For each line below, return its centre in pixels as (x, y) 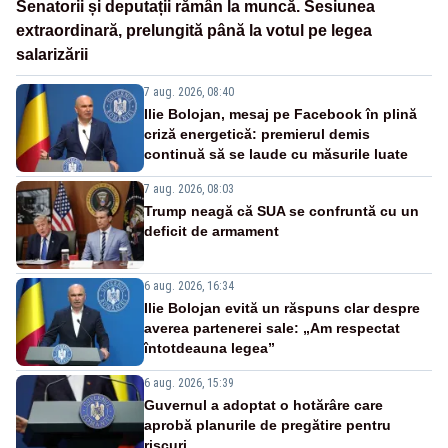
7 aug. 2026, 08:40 (189, 92)
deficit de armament (211, 231)
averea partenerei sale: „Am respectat (272, 328)
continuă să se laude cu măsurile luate (276, 154)
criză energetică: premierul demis (257, 134)
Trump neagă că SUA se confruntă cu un (281, 211)
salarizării (52, 55)
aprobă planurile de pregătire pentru (267, 425)
